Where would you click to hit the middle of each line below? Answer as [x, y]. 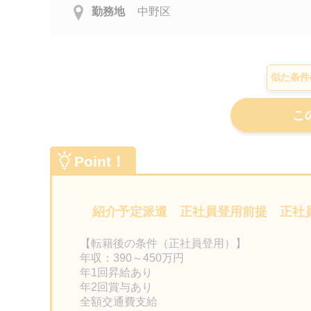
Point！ [100, 161]
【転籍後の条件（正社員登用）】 [163, 243]
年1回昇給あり [116, 272]
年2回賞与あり [116, 287]
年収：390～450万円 [132, 258]
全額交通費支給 [119, 302]
